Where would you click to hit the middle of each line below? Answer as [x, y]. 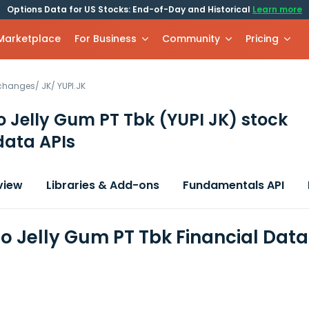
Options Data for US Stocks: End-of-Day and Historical [130, 9]
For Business [106, 39]
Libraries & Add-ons [103, 185]
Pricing [262, 39]
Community [191, 39]
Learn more [277, 9]
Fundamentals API [233, 185]
